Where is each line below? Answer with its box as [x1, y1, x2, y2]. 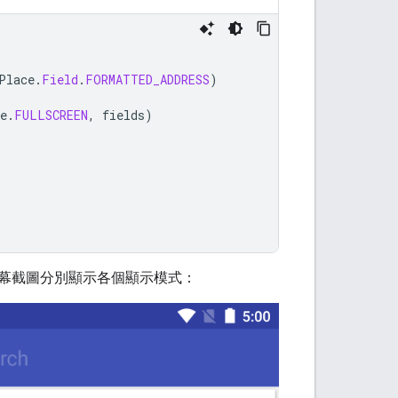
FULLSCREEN [14, 106, 88, 123]
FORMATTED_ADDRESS [85, 70, 210, 88]
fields [102, 106, 145, 123]
